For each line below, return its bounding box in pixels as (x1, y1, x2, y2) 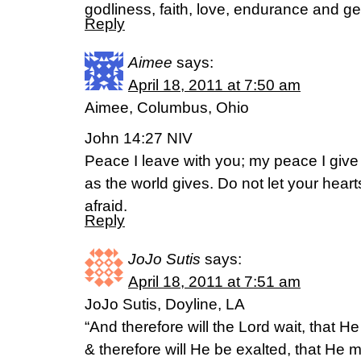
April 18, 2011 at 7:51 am (128, 273, 301, 290)
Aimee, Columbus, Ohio (85, 99, 249, 116)
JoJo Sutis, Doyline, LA (85, 296, 245, 313)
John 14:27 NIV (85, 130, 193, 147)
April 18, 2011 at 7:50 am (128, 77, 301, 93)
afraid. (85, 197, 127, 214)
